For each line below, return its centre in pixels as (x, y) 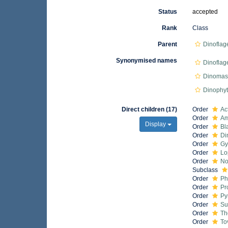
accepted (205, 12)
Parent (168, 44)
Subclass (206, 170)
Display (156, 124)
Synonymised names (147, 61)
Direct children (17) (150, 109)
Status (168, 12)
